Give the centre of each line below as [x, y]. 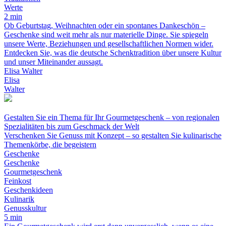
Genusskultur [25, 208]
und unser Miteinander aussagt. [53, 62]
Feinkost [18, 181]
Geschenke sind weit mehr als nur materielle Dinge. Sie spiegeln [106, 35]
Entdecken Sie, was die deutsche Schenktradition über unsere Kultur [113, 53]
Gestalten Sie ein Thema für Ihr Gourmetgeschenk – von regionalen [112, 118]
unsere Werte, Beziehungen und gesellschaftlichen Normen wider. [109, 44]
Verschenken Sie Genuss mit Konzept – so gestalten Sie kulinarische [113, 136]
